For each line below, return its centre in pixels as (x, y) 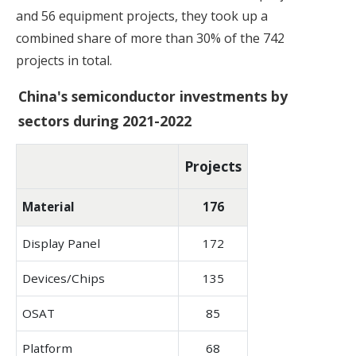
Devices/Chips (64, 278)
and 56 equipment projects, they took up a (142, 15)
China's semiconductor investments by (153, 96)
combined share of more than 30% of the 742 (150, 38)
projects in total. (64, 60)
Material (48, 206)
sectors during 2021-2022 (105, 120)
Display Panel (61, 243)
